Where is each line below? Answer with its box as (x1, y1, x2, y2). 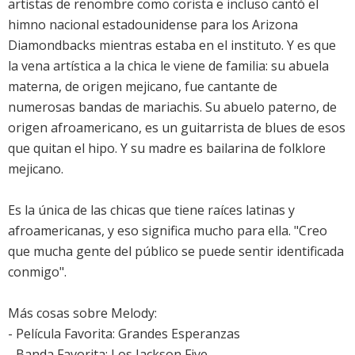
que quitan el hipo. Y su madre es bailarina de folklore (8, 139, 326, 158)
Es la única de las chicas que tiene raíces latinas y (8, 201, 295, 219)
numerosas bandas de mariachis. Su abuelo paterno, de (8, 98, 337, 116)
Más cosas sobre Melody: (8, 304, 157, 323)
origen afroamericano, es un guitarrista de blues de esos (8, 119, 345, 137)
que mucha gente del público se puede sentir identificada (8, 242, 344, 261)
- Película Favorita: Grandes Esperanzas (8, 325, 240, 343)
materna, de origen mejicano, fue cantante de (8, 78, 277, 96)
